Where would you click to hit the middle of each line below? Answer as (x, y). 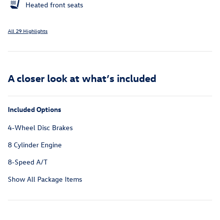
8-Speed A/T (28, 162)
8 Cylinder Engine (35, 145)
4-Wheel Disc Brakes (40, 128)
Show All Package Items (45, 179)
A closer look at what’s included (82, 78)
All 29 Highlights (28, 31)
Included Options (35, 110)
